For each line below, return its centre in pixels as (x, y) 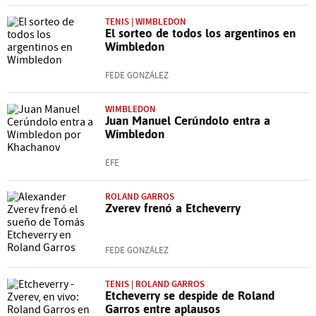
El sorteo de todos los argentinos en (200, 33)
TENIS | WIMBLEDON (146, 21)
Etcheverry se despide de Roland (190, 295)
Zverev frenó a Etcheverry (173, 208)
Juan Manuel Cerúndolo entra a (188, 120)
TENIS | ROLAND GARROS (155, 284)
